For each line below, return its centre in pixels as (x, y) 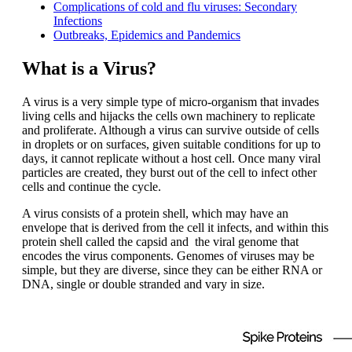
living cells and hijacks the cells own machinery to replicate (169, 116)
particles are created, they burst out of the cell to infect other (169, 173)
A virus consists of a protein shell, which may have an (155, 214)
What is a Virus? (89, 69)
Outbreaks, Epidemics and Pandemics (147, 35)
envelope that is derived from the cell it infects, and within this (175, 228)
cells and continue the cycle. (92, 187)
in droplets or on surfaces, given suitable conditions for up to (171, 145)
